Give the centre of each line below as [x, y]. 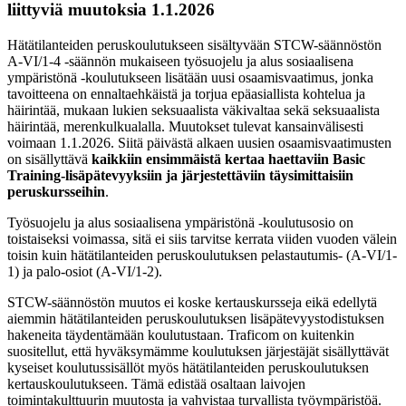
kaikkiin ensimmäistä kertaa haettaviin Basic [228, 159]
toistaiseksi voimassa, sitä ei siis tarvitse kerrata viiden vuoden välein [202, 238]
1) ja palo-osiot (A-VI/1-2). [85, 271]
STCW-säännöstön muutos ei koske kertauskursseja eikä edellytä [192, 302]
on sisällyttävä [49, 159]
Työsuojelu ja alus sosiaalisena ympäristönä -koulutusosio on [180, 222]
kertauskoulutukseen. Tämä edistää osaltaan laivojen [156, 383]
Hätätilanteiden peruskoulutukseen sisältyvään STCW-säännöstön [194, 44]
